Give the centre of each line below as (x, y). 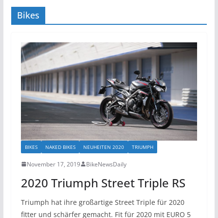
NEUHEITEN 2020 (103, 147)
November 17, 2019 (53, 164)
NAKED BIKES (60, 147)
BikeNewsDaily (106, 164)
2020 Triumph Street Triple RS (103, 182)
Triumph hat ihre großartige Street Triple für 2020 (102, 202)
